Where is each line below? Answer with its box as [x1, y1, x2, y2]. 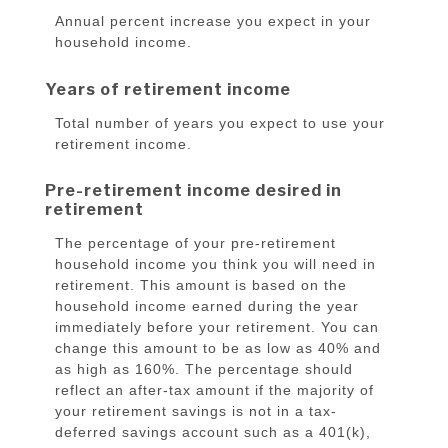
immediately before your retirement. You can [55, 319, 379, 336]
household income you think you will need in [55, 256, 376, 273]
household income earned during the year [55, 298, 359, 315]
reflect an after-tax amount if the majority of [55, 382, 374, 399]
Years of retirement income [45, 79, 291, 99]
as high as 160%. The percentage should [55, 361, 353, 378]
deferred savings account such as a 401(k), [55, 424, 371, 441]
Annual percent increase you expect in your [55, 13, 371, 30]
